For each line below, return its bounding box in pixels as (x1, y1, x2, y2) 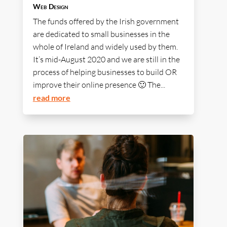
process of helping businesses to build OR (32, 67, 177, 78)
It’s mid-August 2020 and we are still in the (32, 54, 180, 65)
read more (32, 93, 70, 103)
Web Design (32, 2, 68, 11)
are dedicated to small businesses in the (32, 29, 170, 40)
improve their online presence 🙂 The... (32, 80, 165, 90)
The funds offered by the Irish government (32, 16, 179, 27)
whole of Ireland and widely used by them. (32, 42, 178, 52)
